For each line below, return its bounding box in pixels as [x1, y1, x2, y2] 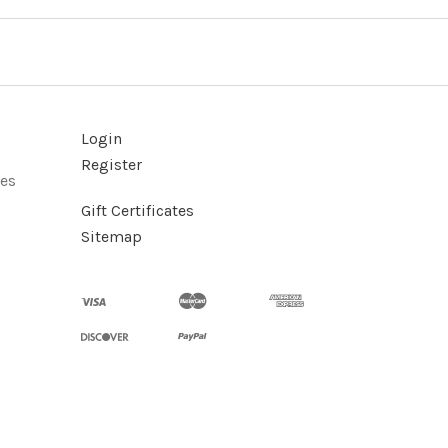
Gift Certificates [81, 200, 194, 220]
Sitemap [81, 226, 142, 246]
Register [81, 154, 142, 174]
